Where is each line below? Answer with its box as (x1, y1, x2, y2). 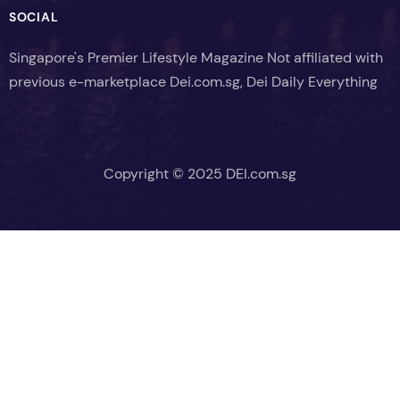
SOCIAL (9, 8, 59, 25)
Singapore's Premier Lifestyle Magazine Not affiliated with (9, 47, 383, 67)
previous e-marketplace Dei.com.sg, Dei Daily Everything (9, 71, 378, 91)
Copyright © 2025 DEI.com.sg (104, 163, 296, 183)
